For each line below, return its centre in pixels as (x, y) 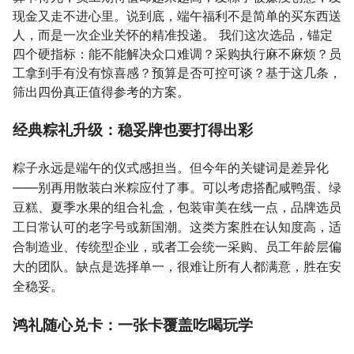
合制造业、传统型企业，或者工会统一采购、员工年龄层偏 (177, 247)
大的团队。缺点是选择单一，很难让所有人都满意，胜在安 (177, 266)
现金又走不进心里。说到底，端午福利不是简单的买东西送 (177, 16)
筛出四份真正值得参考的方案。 (101, 92)
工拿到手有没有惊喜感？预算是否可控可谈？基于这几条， (177, 73)
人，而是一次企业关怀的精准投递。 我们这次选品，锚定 (173, 35)
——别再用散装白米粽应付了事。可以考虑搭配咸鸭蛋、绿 (177, 187)
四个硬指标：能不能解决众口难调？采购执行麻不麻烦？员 (177, 54)
